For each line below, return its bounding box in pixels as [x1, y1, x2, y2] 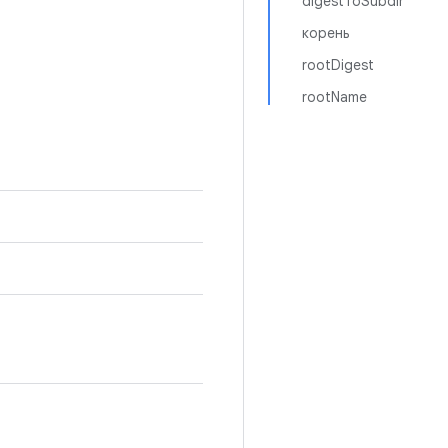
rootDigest [302, 56, 374, 74]
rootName [302, 88, 367, 106]
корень [302, 24, 349, 42]
